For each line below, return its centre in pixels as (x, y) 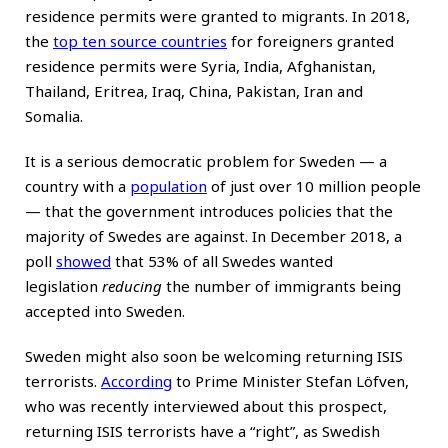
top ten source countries (140, 40)
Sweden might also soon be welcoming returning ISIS (214, 355)
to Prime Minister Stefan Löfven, (290, 380)
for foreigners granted (310, 40)
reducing (132, 285)
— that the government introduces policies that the (209, 210)
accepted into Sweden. (105, 310)
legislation (63, 285)
